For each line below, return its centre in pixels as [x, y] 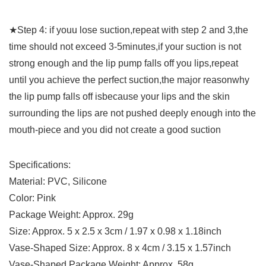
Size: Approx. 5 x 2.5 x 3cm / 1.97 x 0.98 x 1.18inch [115, 232]
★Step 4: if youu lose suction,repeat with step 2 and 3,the [129, 30]
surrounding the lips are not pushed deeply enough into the [132, 113]
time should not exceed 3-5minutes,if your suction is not [125, 47]
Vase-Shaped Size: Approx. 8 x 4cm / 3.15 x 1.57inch [120, 248]
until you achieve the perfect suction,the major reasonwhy [129, 80]
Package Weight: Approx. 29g [71, 215]
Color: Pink [32, 198]
